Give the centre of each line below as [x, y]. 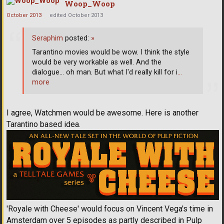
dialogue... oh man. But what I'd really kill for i [105, 72]
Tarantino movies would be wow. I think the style [111, 52]
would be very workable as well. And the [97, 62]
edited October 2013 [76, 15]
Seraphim [47, 38]
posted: [77, 38]
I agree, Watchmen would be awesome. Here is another [102, 112]
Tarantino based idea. [43, 124]
